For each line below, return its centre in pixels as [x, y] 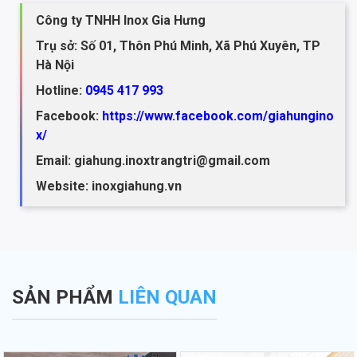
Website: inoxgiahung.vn [109, 186]
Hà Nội [55, 65]
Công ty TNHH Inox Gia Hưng [122, 20]
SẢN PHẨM [65, 297]
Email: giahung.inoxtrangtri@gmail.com [153, 160]
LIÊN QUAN [167, 297]
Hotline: [61, 90]
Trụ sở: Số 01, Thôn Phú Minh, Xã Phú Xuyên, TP [178, 45]
